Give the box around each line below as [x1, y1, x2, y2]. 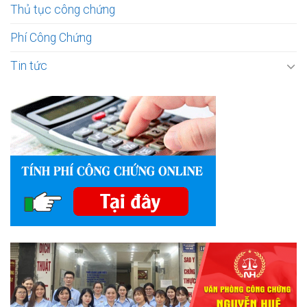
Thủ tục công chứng [10, 3, 115, 17]
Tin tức [10, 59, 47, 73]
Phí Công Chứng [10, 31, 92, 45]
